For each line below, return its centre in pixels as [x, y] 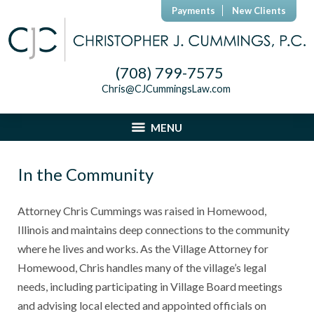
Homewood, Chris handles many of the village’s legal [142, 268]
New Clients [259, 11]
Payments [193, 11]
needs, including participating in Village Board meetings [150, 287]
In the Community [86, 175]
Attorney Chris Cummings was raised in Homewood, [142, 211]
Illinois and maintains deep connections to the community [153, 230]
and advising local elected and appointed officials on [142, 306]
